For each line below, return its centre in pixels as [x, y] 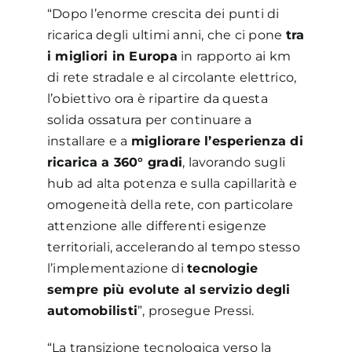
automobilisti [92, 310]
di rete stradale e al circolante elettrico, [172, 77]
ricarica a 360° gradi [115, 162]
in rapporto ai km [234, 56]
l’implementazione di [117, 268]
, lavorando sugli [234, 162]
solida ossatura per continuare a [149, 119]
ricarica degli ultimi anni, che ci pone [166, 35]
